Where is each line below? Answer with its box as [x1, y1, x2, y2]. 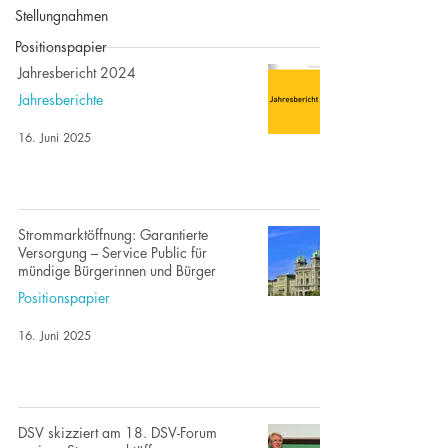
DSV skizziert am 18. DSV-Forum [18, 423, 217, 442]
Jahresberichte [18, 90, 103, 109]
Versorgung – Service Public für [18, 243, 207, 262]
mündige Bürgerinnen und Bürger [18, 261, 216, 280]
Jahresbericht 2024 [18, 63, 136, 82]
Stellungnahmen [15, 6, 108, 25]
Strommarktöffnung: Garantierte [18, 225, 208, 244]
